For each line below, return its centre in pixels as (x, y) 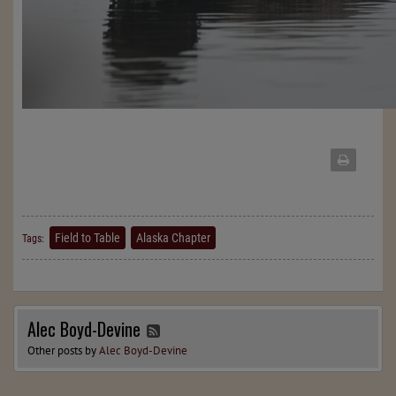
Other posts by (63, 351)
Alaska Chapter (173, 238)
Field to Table (88, 238)
